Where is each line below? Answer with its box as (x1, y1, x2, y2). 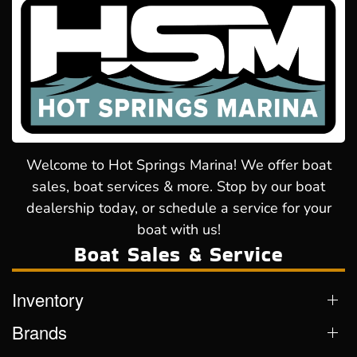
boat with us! (136, 220, 221, 240)
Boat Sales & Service (73, 241, 284, 269)
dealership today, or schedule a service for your (25, 198, 331, 218)
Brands (12, 320, 67, 345)
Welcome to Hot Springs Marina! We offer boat (25, 155, 331, 175)
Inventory (12, 287, 84, 312)
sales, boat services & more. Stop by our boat (32, 177, 325, 197)
